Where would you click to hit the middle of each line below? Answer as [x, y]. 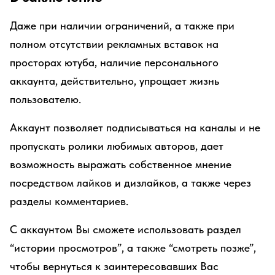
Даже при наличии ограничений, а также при [122, 25]
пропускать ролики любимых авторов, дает [117, 146]
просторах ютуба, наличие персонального [114, 62]
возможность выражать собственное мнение [121, 164]
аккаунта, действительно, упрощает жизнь [114, 81]
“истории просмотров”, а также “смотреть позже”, [133, 248]
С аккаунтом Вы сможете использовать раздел [126, 229]
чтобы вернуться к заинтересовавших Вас [114, 266]
